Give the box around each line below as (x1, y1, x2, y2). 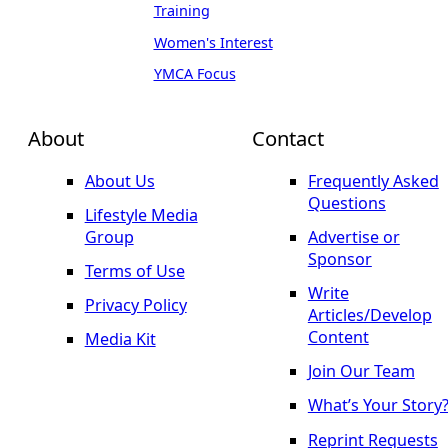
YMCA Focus (153, 63, 236, 83)
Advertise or (307, 226, 400, 249)
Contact (251, 123, 324, 152)
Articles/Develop (307, 304, 432, 327)
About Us (84, 170, 155, 193)
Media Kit (84, 328, 156, 351)
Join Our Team (307, 360, 415, 383)
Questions (307, 192, 386, 215)
